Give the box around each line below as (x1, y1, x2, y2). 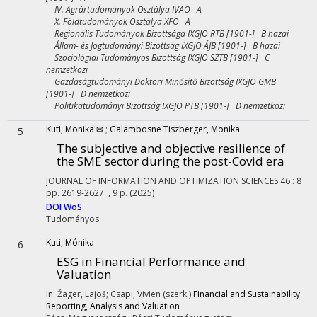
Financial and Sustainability (193, 288, 300, 300)
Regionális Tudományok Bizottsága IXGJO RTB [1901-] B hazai (46, 28, 289, 40)
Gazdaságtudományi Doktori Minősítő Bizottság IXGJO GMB (46, 76, 276, 88)
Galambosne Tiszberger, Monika (110, 123, 240, 135)
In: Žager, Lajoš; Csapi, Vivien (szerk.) (46, 288, 193, 300)
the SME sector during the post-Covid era (57, 153, 284, 169)
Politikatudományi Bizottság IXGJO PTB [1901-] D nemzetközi (46, 100, 285, 112)
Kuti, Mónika (46, 236, 94, 248)
